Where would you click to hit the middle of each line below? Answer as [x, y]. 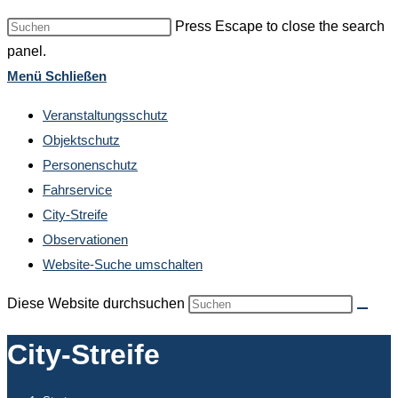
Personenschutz [90, 165]
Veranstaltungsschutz [105, 115]
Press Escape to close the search [280, 26]
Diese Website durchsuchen [98, 303]
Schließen [76, 76]
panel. [27, 51]
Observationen [85, 239]
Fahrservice [77, 190]
